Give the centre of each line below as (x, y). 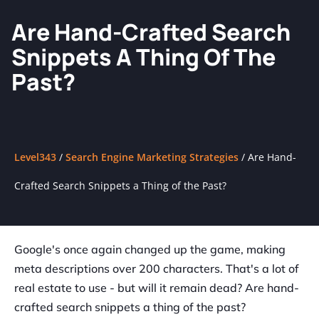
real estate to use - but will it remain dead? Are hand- (157, 288)
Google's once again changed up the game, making (150, 250)
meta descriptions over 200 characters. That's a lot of (157, 269)
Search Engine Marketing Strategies (152, 157)
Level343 (35, 157)
